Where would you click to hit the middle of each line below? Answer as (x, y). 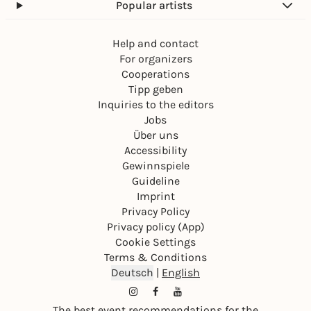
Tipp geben (155, 89)
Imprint (155, 196)
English (181, 272)
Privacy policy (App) (155, 227)
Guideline (155, 181)
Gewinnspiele (155, 166)
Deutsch (132, 272)
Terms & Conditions (155, 257)
